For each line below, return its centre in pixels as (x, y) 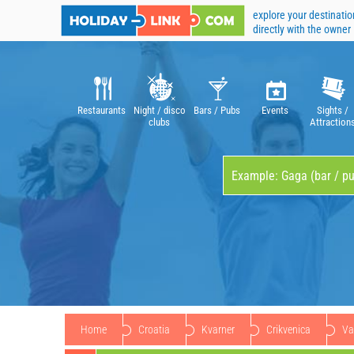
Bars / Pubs (217, 110)
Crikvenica (288, 330)
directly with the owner (302, 29)
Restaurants (102, 110)
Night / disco (159, 110)
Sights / (332, 110)
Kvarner (218, 330)
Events (275, 110)
